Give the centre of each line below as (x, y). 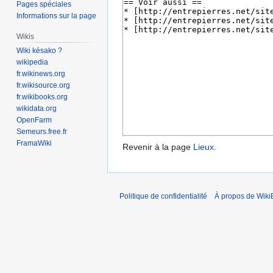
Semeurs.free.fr (42, 132)
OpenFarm (34, 120)
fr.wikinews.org (41, 74)
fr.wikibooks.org (42, 97)
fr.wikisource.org (44, 86)
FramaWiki (34, 144)
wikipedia (33, 62)
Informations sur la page (57, 16)
